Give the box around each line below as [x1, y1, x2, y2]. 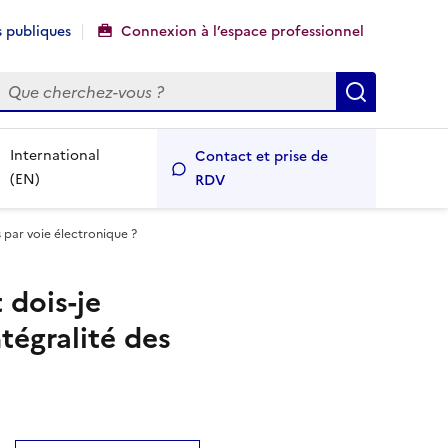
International [10, 145, 101, 166]
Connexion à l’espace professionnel [121, 21, 364, 42]
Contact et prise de [194, 145, 328, 167]
